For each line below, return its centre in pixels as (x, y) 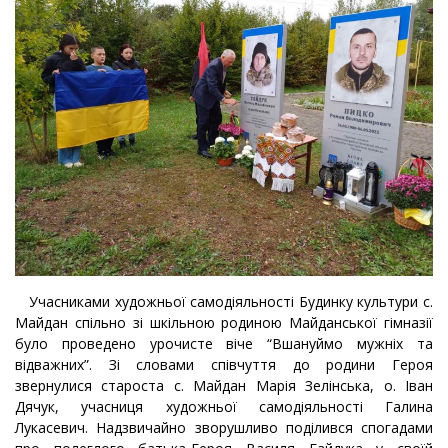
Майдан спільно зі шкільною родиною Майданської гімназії (224, 322)
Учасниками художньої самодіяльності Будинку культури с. (224, 301)
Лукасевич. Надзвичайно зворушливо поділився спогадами (224, 427)
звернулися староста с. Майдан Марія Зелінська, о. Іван (224, 385)
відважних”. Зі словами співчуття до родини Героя (224, 364)
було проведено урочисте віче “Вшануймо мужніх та (224, 343)
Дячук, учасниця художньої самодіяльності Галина (224, 406)
